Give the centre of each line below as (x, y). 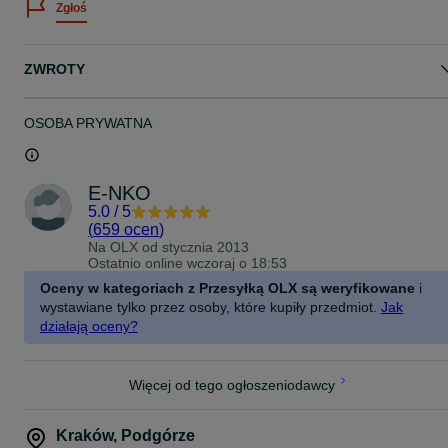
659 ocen (126, 229)
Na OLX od (125, 247)
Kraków (84, 435)
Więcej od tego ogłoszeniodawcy (232, 385)
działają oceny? (89, 326)
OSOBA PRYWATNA (88, 123)
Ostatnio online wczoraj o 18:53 (187, 263)
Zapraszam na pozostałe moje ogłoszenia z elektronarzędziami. (225, 10)
